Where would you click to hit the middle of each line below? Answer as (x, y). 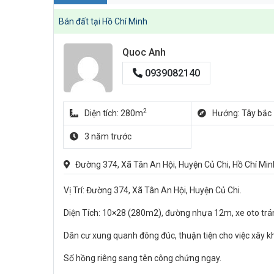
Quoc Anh (144, 53)
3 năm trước (108, 137)
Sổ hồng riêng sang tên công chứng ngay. (143, 258)
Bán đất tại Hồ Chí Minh (103, 21)
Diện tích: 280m (113, 113)
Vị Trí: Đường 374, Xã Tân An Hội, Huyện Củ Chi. (153, 191)
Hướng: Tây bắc (242, 113)
